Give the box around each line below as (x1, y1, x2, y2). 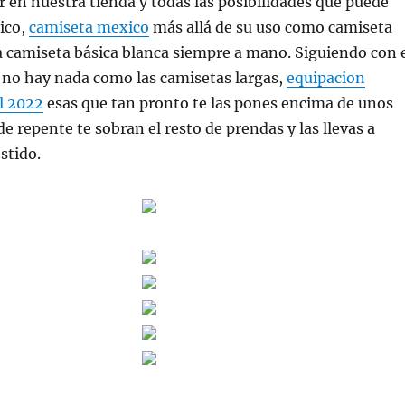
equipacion (286, 69, 365, 87)
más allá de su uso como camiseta (148, 18, 392, 36)
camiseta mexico (28, 18, 149, 36)
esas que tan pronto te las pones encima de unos (42, 94, 393, 112)
